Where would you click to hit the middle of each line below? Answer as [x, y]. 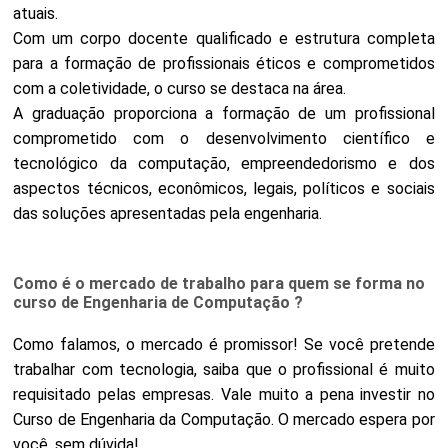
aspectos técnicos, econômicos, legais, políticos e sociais [224, 188]
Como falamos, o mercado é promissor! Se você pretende [224, 344]
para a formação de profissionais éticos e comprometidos [224, 63]
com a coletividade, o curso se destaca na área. [180, 88]
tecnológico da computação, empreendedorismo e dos [224, 163]
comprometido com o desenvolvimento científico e [224, 138]
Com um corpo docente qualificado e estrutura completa [224, 38]
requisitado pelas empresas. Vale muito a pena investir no [224, 394]
